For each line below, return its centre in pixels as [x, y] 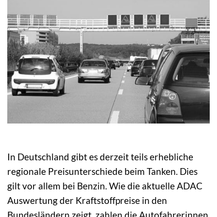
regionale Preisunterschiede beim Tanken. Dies [102, 171]
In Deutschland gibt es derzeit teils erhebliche [100, 156]
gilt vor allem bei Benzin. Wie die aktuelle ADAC [105, 186]
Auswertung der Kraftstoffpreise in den [87, 200]
